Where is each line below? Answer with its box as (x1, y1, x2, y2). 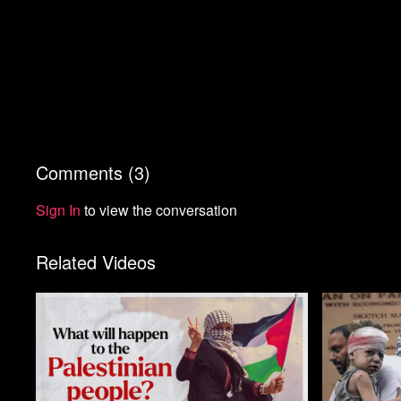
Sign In (36, 199, 81, 220)
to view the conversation (81, 199, 238, 220)
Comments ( (36, 158, 135, 185)
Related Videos (36, 248, 157, 275)
